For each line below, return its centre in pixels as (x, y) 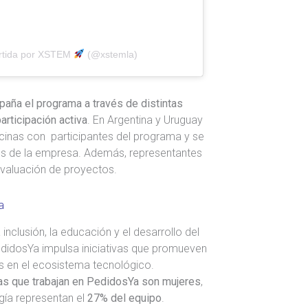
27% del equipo (124, 298)
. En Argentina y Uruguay (145, 120)
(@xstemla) (111, 54)
